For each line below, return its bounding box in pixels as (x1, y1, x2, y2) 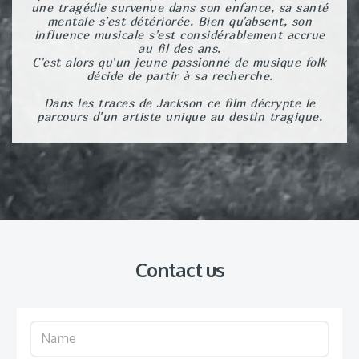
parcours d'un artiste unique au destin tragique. (37, 108, 322, 123)
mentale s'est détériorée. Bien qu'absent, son (46, 13, 313, 28)
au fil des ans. (138, 40, 221, 55)
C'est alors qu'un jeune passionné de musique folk (32, 54, 327, 69)
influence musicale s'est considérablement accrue (34, 26, 325, 42)
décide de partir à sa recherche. (86, 67, 273, 83)
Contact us (135, 256, 224, 282)
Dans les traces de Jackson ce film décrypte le (43, 95, 316, 110)
